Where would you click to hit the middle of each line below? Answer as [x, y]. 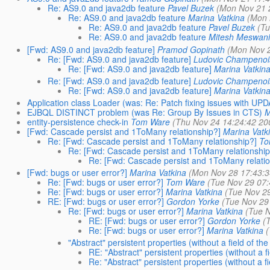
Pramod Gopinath [191, 49]
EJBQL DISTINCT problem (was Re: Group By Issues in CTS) [144, 112]
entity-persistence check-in [77, 121]
